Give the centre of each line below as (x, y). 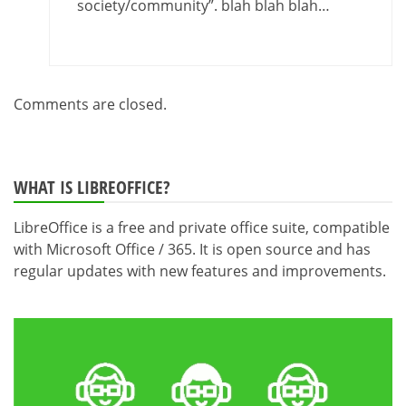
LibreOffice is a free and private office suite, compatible (202, 228)
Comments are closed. (90, 105)
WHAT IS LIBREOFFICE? (92, 188)
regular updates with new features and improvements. (200, 271)
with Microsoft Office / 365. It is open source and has (192, 250)
